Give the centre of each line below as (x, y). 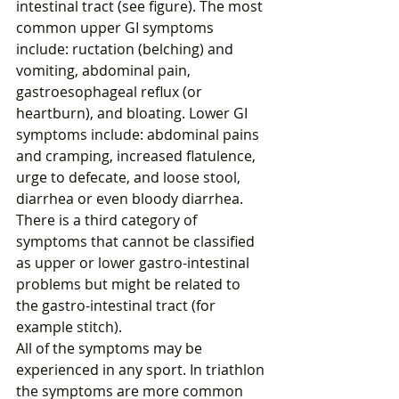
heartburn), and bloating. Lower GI (134, 114)
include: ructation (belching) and (126, 49)
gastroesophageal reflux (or (111, 92)
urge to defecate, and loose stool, (130, 178)
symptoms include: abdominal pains (139, 135)
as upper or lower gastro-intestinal (134, 263)
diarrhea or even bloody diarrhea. (130, 199)
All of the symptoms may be (111, 349)
